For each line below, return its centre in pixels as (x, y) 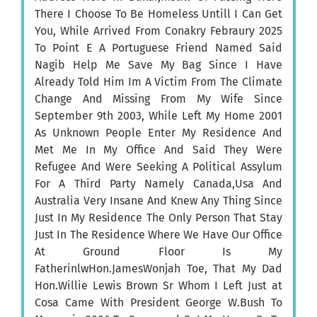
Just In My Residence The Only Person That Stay (158, 218)
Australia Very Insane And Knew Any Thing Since (158, 201)
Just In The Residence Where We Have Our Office (158, 235)
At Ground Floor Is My (158, 252)
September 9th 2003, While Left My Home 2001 (158, 116)
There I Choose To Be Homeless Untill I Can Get (158, 14)
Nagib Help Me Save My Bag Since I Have (158, 65)
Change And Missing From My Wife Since (158, 99)
